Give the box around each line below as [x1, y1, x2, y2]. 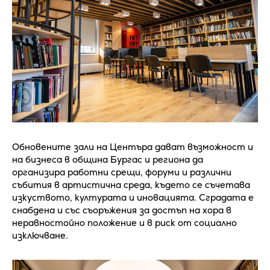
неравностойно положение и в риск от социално [12, 217, 237, 229]
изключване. [12, 230, 68, 242]
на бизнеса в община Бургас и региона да [12, 154, 203, 166]
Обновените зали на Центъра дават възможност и [12, 141, 253, 153]
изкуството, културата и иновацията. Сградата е [12, 192, 254, 204]
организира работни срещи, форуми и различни [12, 166, 231, 178]
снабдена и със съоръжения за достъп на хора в [12, 204, 231, 216]
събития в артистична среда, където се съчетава [12, 179, 250, 191]
